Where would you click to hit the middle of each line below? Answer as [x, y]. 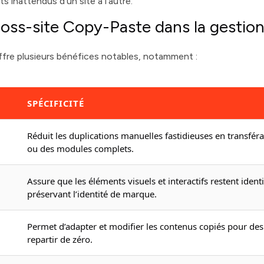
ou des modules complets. [81, 148]
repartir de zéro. [60, 239]
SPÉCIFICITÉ [56, 103]
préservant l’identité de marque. [92, 194]
